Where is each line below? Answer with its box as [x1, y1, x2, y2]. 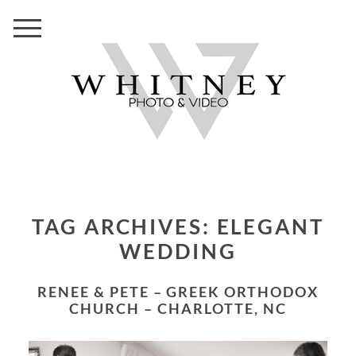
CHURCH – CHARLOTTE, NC [69, 299, 287, 317]
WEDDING [119, 238, 237, 265]
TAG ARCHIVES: [44, 214, 217, 240]
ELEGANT [216, 214, 324, 240]
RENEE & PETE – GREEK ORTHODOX [37, 282, 48, 300]
